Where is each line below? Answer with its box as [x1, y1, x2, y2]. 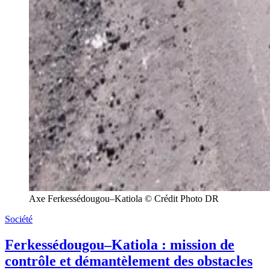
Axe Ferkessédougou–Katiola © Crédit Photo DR [29, 193, 219, 204]
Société [5, 214, 33, 225]
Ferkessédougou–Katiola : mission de [5, 237, 234, 253]
